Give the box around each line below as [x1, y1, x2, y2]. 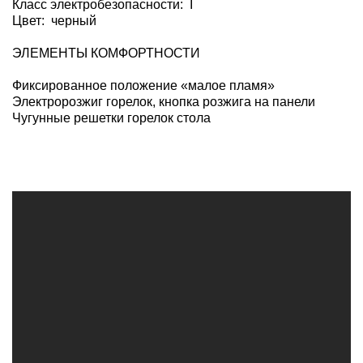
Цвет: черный [12, 13, 96, 28]
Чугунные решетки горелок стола [12, 110, 211, 125]
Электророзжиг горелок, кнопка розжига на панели [12, 94, 315, 109]
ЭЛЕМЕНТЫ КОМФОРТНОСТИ [12, 45, 200, 60]
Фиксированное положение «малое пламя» [12, 78, 275, 92]
